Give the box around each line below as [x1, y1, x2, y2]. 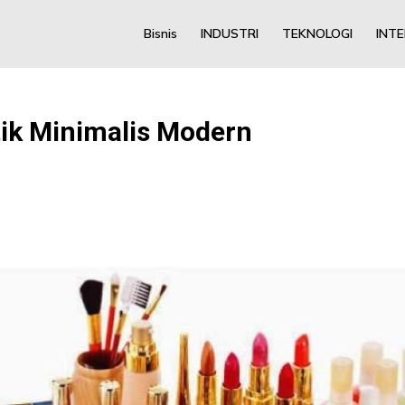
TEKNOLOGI [281, 25, 353, 42]
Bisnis [143, 25, 177, 42]
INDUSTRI [200, 25, 259, 42]
